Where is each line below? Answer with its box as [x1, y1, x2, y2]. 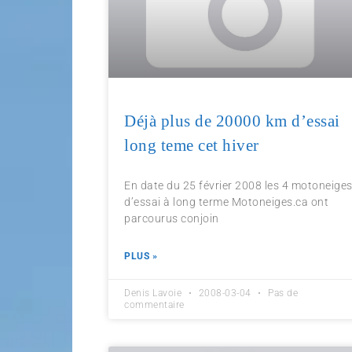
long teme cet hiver [124, 136, 259, 156]
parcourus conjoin [124, 212, 219, 225]
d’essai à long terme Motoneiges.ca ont [124, 196, 329, 209]
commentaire [124, 299, 185, 311]
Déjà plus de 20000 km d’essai [124, 112, 340, 131]
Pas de [265, 288, 299, 299]
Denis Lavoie [124, 288, 185, 299]
